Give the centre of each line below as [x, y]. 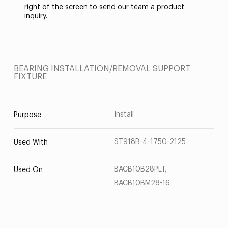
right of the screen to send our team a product [104, 7]
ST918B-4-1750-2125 [150, 142]
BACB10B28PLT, [140, 169]
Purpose [27, 115]
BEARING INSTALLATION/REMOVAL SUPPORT [102, 69]
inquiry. [36, 16]
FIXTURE [30, 77]
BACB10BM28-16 [142, 183]
